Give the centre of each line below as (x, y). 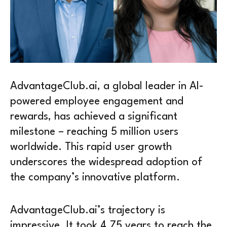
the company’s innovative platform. (95, 177)
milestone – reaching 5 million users (94, 132)
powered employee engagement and (97, 101)
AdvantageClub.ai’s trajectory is (88, 211)
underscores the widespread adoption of (106, 162)
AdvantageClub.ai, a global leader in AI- (107, 86)
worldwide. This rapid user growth (91, 147)
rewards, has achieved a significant (94, 117)
